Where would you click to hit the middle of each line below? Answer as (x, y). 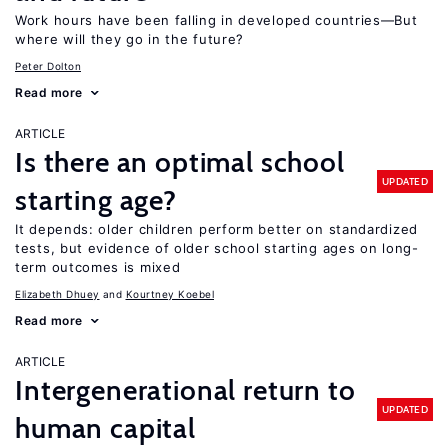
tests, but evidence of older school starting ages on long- (217, 248)
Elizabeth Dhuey (57, 294)
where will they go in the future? (130, 39)
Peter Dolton (48, 66)
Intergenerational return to (185, 390)
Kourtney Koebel (169, 294)
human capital (105, 428)
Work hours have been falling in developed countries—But (216, 20)
